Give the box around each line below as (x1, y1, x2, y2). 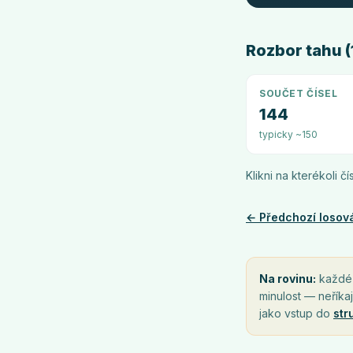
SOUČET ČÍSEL (259, 87, 338, 99)
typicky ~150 (259, 128, 318, 140)
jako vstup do (259, 307, 330, 320)
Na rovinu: (259, 272, 316, 285)
